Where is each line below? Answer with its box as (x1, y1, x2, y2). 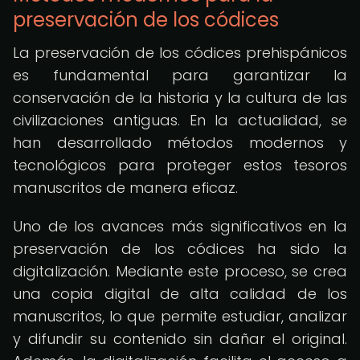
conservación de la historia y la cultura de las (13, 88, 347, 108)
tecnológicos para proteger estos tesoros (13, 155, 347, 175)
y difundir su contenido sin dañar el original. (13, 329, 347, 349)
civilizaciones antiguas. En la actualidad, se (13, 110, 347, 130)
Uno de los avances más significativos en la (13, 216, 347, 236)
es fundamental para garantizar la (13, 65, 347, 85)
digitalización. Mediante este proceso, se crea (13, 261, 347, 281)
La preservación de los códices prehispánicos (13, 43, 347, 63)
